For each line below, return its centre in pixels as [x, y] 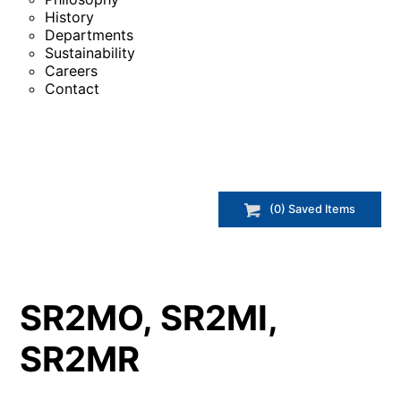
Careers [71, 71]
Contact [72, 89]
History [69, 17]
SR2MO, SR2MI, [149, 317]
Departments [89, 35]
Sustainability [90, 53]
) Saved [303, 209]
